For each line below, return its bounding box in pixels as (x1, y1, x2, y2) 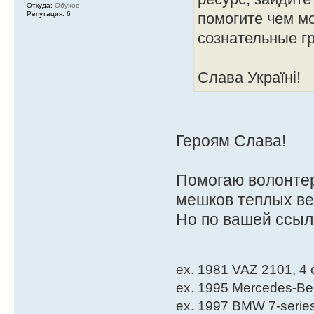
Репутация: (27, 9, 64, 18)
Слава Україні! (197, 69, 301, 86)
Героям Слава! (175, 131, 286, 150)
